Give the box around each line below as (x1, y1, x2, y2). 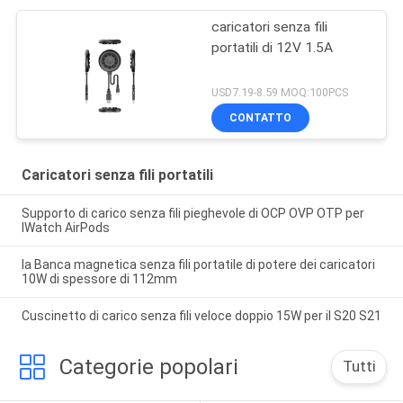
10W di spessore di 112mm (21, 272, 177, 287)
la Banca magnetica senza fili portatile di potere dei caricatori (21, 257, 375, 273)
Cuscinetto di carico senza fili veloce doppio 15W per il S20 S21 (21, 308, 381, 323)
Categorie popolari (58, 354, 238, 380)
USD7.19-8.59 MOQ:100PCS (211, 85, 349, 100)
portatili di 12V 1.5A (211, 39, 334, 56)
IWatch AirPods (21, 220, 110, 236)
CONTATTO (229, 112, 292, 125)
